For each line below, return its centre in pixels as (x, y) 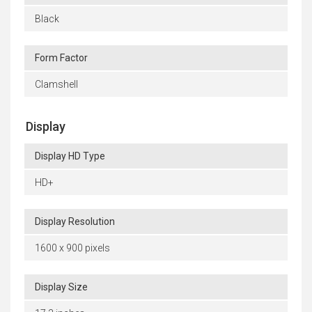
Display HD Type (70, 156)
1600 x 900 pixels (72, 248)
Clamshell (56, 84)
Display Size (61, 287)
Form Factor (61, 57)
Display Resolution (75, 221)
